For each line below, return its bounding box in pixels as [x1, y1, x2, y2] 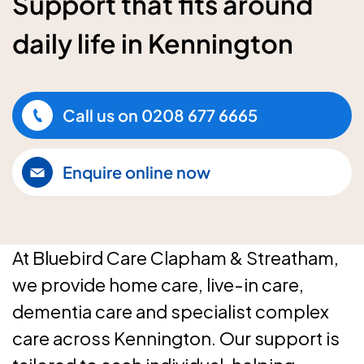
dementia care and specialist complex [12, 300, 329, 323]
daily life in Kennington [12, 27, 293, 59]
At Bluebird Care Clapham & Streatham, [12, 246, 339, 269]
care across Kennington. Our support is [12, 327, 340, 349]
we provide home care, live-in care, [12, 273, 304, 296]
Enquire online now [63, 162, 210, 182]
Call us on [63, 105, 138, 125]
